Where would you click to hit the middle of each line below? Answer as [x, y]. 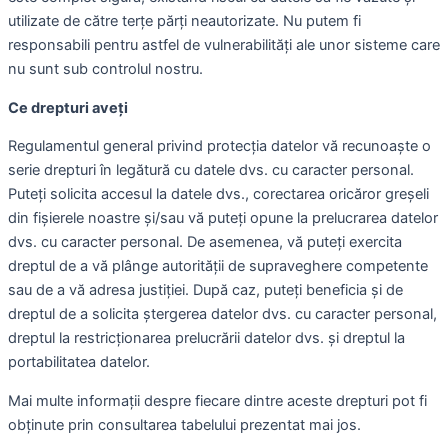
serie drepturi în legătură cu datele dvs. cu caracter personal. [211, 170]
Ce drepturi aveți [68, 107]
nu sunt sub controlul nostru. [105, 69]
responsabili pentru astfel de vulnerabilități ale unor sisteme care [224, 45]
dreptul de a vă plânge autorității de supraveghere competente [218, 266]
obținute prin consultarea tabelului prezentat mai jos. [184, 424]
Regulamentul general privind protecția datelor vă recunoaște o [219, 146]
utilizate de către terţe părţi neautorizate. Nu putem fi [184, 21]
